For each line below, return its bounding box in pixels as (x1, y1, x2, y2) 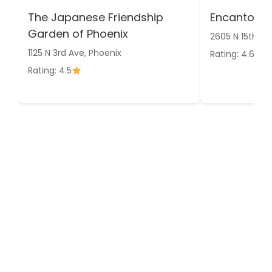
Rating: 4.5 (28, 64, 72, 76)
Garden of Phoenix (28, 25, 128, 41)
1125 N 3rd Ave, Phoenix (28, 46, 121, 59)
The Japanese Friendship (28, 9, 163, 25)
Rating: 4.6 (210, 47, 254, 60)
